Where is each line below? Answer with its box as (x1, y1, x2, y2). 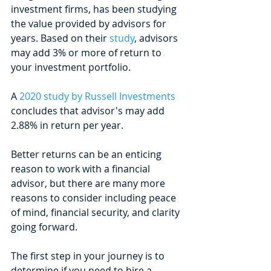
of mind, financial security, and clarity (11, 205, 182, 219)
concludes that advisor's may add (11, 103, 167, 117)
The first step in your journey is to (11, 249, 167, 263)
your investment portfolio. (11, 60, 131, 74)
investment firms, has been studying (11, 2, 179, 16)
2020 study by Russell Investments (19, 89, 175, 103)
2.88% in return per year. (11, 118, 123, 132)
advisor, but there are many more (11, 176, 168, 190)
